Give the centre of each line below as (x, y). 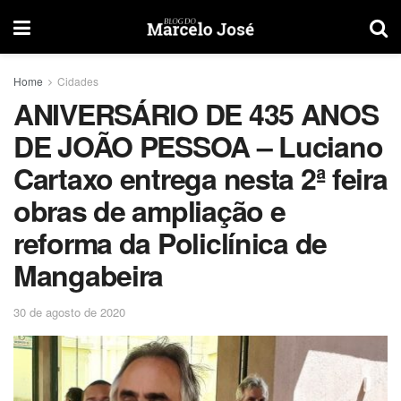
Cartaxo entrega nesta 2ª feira (200, 178)
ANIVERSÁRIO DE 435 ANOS (196, 114)
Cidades (78, 81)
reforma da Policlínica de (170, 243)
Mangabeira (89, 275)
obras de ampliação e (149, 210)
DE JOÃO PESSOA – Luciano (198, 146)
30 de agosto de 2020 (69, 311)
